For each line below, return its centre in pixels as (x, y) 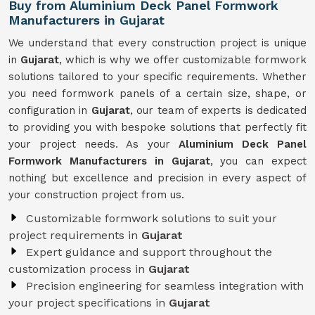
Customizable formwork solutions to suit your (152, 218)
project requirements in (75, 235)
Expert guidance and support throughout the (149, 252)
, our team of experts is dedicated (218, 110)
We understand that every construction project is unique (157, 43)
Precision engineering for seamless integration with (165, 286)
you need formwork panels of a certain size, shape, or (157, 94)
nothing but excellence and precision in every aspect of (157, 178)
